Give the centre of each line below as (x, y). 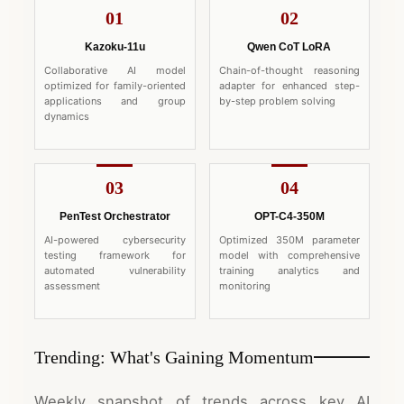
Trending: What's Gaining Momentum (174, 357)
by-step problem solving (277, 101)
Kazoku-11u (115, 46)
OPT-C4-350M (289, 216)
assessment (72, 285)
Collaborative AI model (115, 70)
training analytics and (289, 270)
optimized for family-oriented (115, 85)
